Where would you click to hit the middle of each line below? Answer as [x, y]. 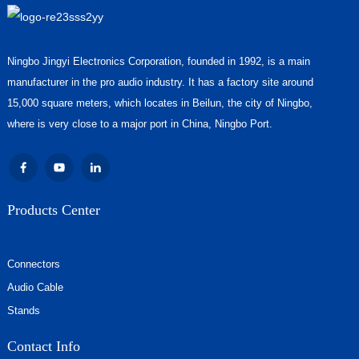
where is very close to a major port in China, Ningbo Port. [141, 123]
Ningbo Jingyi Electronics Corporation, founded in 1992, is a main [158, 61]
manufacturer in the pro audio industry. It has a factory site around [160, 82]
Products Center [53, 210]
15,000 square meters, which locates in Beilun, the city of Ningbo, [159, 103]
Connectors [33, 264]
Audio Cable [35, 287]
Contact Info [43, 346]
